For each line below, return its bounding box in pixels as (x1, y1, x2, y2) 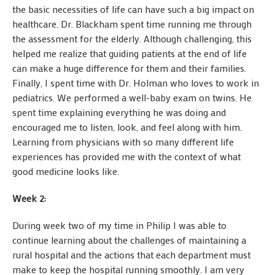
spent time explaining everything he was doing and (12, 106, 226, 119)
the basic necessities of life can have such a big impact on (12, 2, 254, 16)
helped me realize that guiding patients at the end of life (12, 47, 247, 60)
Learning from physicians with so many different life (12, 135, 234, 149)
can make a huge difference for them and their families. (12, 61, 246, 75)
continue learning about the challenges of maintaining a (12, 233, 246, 247)
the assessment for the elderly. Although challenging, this (12, 32, 252, 45)
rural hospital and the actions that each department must (12, 248, 250, 261)
